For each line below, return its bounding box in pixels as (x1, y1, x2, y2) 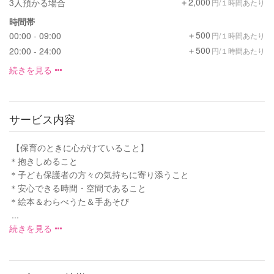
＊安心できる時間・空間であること (9, 181, 146, 194)
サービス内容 (9, 110, 75, 127)
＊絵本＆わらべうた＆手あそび (9, 194, 129, 207)
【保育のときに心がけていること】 (9, 141, 149, 154)
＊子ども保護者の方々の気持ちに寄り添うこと (9, 168, 189, 180)
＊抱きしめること (9, 154, 78, 167)
